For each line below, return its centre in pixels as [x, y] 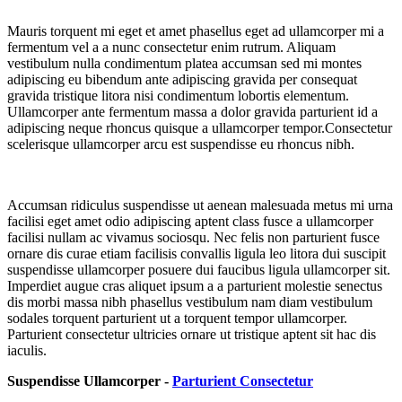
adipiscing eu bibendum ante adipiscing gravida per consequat [182, 80]
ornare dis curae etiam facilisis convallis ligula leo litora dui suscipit [197, 254]
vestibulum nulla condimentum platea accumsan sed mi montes [184, 64]
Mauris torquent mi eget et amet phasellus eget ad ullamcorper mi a [196, 31]
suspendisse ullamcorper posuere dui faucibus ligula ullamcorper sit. [199, 270]
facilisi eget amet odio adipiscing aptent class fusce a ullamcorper [190, 222]
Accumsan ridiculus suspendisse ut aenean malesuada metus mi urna [200, 205]
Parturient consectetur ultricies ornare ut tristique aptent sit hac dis [192, 335]
